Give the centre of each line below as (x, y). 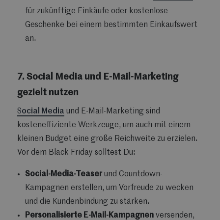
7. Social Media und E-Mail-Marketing (98, 77)
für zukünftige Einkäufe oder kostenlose (96, 11)
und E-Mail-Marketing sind (112, 111)
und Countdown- (132, 174)
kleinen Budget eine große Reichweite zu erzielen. (107, 139)
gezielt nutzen (48, 93)
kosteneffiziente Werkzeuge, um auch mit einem (104, 125)
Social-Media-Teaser (64, 174)
